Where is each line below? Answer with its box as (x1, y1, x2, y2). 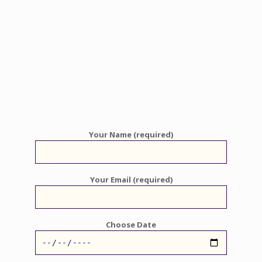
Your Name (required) (89, 129, 173, 140)
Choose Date (106, 219, 156, 230)
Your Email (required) (89, 174, 173, 185)
